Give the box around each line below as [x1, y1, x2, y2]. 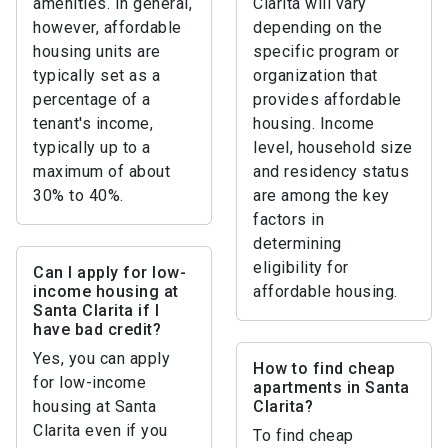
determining [253, 234, 342, 253]
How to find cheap [253, 359, 396, 378]
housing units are [33, 42, 161, 61]
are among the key [253, 186, 390, 205]
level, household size [253, 138, 413, 157]
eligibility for [253, 258, 349, 277]
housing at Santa [33, 397, 156, 416]
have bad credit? [33, 320, 161, 339]
